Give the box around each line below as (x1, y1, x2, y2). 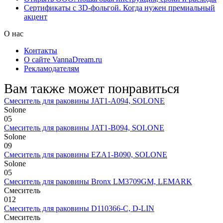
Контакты (24, 46, 57, 55)
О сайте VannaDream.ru (24, 55, 102, 64)
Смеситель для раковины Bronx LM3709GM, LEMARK (4, 177, 192, 186)
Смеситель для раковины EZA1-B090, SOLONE (4, 150, 167, 159)
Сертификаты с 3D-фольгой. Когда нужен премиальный (24, 3, 215, 12)
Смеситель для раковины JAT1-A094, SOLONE (4, 96, 165, 105)
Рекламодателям (24, 64, 79, 73)
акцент (24, 12, 47, 21)
